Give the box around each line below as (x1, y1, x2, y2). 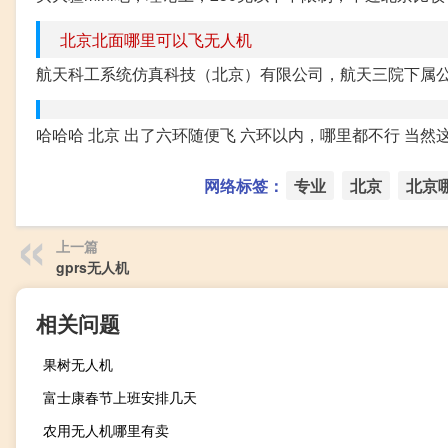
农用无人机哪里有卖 (43, 419, 169, 440)
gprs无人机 (56, 256, 129, 277)
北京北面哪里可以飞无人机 (60, 27, 252, 51)
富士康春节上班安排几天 (43, 386, 197, 407)
